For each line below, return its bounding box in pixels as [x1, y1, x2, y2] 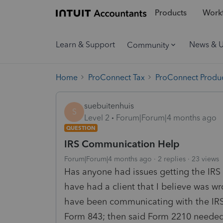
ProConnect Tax [88, 72, 145, 82]
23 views [192, 154, 219, 163]
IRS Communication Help [64, 137, 180, 150]
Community [127, 40, 169, 50]
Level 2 [84, 112, 110, 122]
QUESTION [66, 124, 96, 131]
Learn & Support [56, 40, 115, 49]
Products [154, 8, 187, 18]
